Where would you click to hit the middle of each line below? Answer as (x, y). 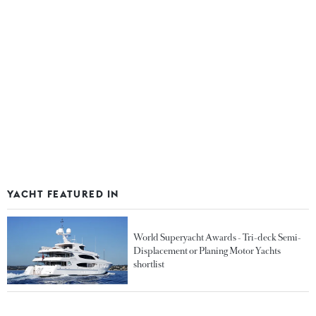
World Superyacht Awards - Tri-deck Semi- (218, 238)
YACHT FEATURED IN (63, 194)
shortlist (149, 265)
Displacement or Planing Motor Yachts (207, 251)
